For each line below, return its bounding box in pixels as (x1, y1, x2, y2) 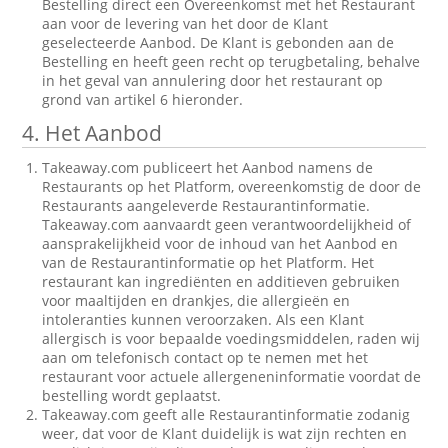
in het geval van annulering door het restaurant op (42, 71, 384, 90)
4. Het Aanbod (22, 119, 163, 147)
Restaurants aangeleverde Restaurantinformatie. (42, 196, 371, 215)
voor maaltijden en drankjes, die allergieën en (42, 291, 351, 310)
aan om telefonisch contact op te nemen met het (42, 348, 369, 367)
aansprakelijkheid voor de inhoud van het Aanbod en (42, 234, 399, 253)
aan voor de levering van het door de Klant (42, 14, 329, 33)
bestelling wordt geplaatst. (42, 386, 222, 405)
